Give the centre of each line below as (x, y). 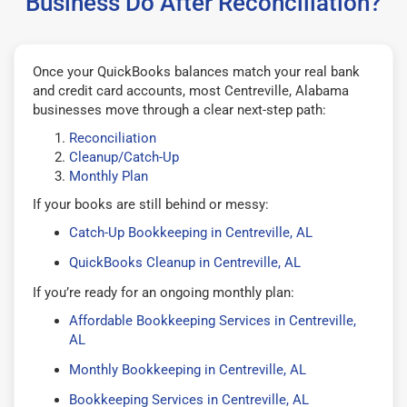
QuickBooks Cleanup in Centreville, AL (185, 262)
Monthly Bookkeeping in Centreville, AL (188, 369)
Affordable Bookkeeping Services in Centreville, (213, 320)
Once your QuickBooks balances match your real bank (196, 71)
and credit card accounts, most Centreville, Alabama (191, 90)
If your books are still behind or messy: (151, 204)
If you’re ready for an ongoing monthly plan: (164, 292)
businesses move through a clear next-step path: (179, 109)
